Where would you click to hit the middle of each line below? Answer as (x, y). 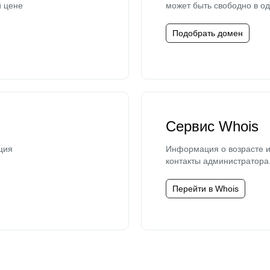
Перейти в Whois (206, 189)
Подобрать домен (208, 33)
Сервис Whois (212, 126)
